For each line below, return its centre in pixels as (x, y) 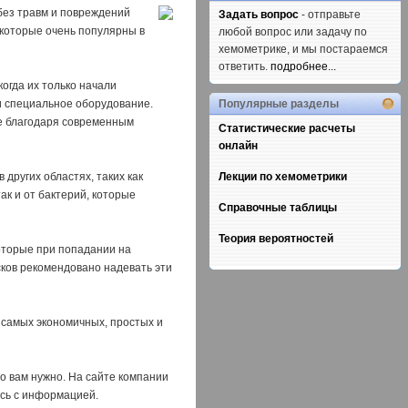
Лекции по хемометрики (283, 177)
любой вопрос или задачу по (293, 32)
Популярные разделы (279, 104)
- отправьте (330, 15)
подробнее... (303, 66)
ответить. (245, 66)
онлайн (238, 146)
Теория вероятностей (276, 239)
